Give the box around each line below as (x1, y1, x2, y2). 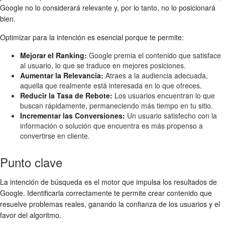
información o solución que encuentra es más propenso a (20, 120, 203, 131)
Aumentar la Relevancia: (20, 70, 103, 80)
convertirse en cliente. (20, 130, 90, 141)
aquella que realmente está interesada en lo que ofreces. (20, 80, 202, 90)
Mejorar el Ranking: (20, 50, 87, 60)
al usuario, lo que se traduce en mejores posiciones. (20, 60, 186, 70)
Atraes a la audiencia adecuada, (103, 70, 208, 80)
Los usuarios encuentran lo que (113, 90, 215, 100)
